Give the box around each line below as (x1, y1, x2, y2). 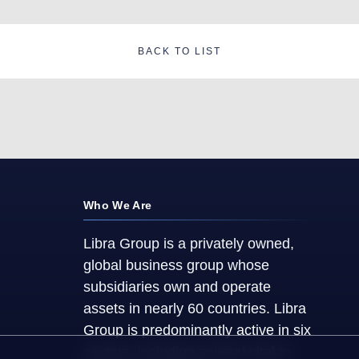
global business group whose (83, 257, 269, 274)
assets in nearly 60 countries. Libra (83, 301, 306, 317)
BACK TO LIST (138, 46, 221, 58)
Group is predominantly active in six (83, 322, 311, 339)
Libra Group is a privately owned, (83, 236, 294, 252)
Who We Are (83, 199, 152, 212)
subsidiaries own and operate (83, 279, 271, 296)
